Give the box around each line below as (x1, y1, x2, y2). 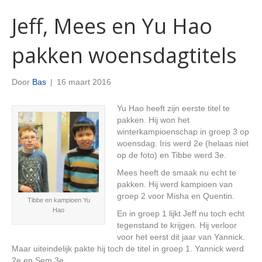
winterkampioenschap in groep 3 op (117, 127, 249, 136)
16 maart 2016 (57, 77, 111, 87)
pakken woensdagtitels (12, 41, 237, 70)
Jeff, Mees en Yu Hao (12, 12, 212, 40)
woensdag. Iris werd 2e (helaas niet (117, 139, 249, 148)
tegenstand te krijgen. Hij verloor (117, 220, 237, 230)
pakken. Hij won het (117, 115, 189, 125)
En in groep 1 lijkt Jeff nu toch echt (117, 209, 244, 218)
